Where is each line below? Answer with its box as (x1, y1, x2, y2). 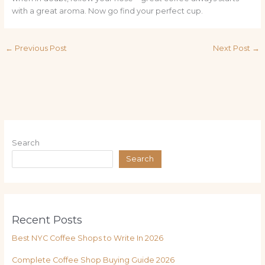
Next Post (213, 44, 253, 53)
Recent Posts (11, 212, 82, 227)
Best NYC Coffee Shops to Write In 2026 (11, 233, 163, 243)
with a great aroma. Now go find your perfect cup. (11, 7, 203, 16)
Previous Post (12, 44, 67, 53)
